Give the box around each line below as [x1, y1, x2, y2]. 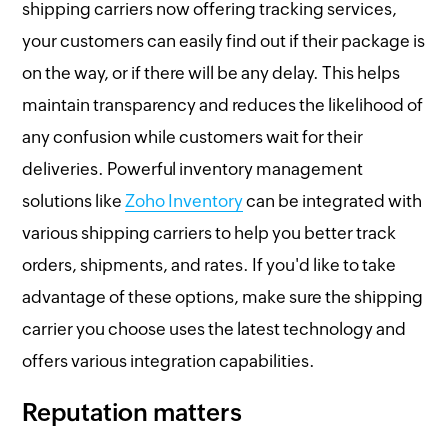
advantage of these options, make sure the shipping [22, 286, 424, 307]
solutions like [22, 190, 126, 211]
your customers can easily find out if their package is [22, 30, 426, 51]
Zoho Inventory [125, 190, 244, 211]
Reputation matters [22, 398, 248, 426]
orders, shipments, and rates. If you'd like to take [22, 254, 397, 275]
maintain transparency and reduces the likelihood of [22, 94, 424, 115]
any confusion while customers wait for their [22, 126, 364, 147]
